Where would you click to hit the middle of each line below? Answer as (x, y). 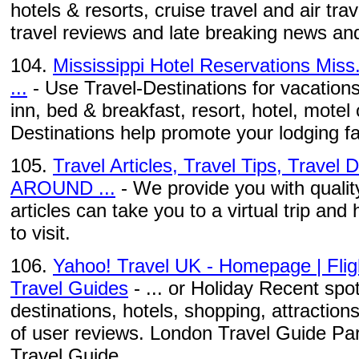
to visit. (40, 233)
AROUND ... (63, 188)
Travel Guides (69, 288)
